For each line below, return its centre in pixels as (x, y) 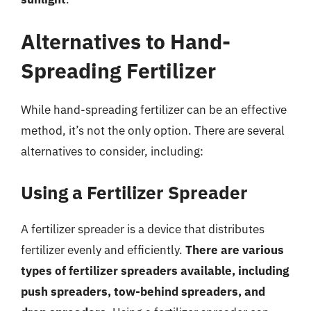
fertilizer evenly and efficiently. (103, 250)
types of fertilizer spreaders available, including (155, 270)
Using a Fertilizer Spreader (134, 192)
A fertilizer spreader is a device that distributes (143, 229)
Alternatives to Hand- (126, 41)
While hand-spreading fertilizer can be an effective (154, 110)
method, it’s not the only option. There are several (153, 131)
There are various (235, 250)
